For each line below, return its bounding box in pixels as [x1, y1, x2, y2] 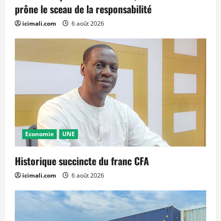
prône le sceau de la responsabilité [15, 1, 156, 17]
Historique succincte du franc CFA [15, 153, 149, 168]
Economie [25, 129, 54, 138]
